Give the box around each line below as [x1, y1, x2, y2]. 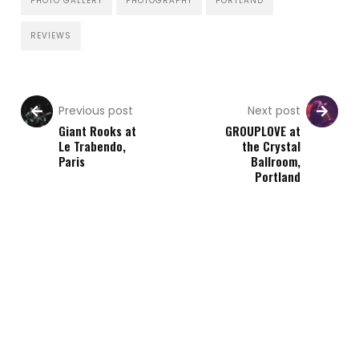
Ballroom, [250, 151, 301, 170]
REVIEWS [30, 29, 72, 42]
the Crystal [241, 136, 301, 155]
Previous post [58, 102, 134, 119]
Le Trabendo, [58, 136, 127, 155]
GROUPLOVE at [224, 121, 301, 139]
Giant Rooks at [58, 121, 137, 139]
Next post [247, 102, 301, 119]
